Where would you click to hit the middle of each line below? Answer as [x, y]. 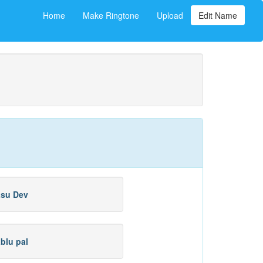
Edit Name [218, 15]
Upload [170, 15]
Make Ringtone [111, 15]
